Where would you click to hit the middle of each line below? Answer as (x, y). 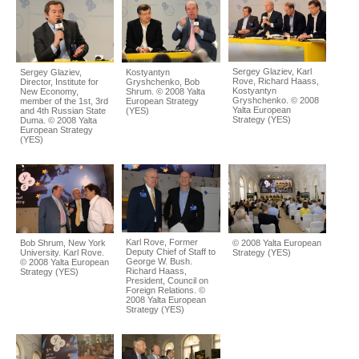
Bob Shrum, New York (63, 242)
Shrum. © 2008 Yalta (166, 92)
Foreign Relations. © (166, 290)
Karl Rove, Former (162, 242)
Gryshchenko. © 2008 (275, 101)
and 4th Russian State (63, 111)
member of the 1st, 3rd (64, 101)
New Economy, (49, 92)
